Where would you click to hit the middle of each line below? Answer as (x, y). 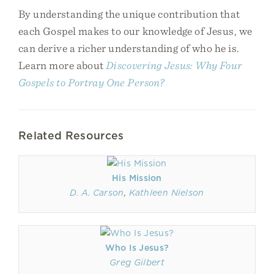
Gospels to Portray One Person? (91, 82)
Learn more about (62, 65)
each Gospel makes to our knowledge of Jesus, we (135, 31)
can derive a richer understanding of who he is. (129, 48)
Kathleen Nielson (166, 193)
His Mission (137, 178)
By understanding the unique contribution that (129, 14)
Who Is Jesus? (137, 248)
